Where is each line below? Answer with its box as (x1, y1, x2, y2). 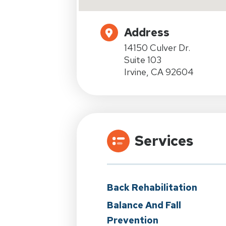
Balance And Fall (107, 199, 181, 211)
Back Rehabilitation (107, 182, 197, 193)
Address (124, 25, 169, 40)
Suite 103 (124, 54, 161, 66)
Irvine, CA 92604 (124, 66, 194, 78)
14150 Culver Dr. (124, 42, 190, 53)
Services (135, 131, 193, 150)
